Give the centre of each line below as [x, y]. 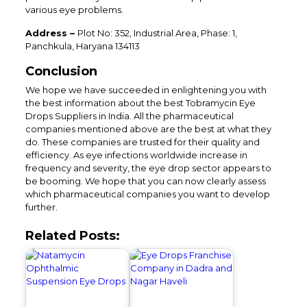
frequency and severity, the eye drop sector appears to [148, 168]
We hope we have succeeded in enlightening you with [146, 90]
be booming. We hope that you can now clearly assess [145, 181]
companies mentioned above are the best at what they [148, 129]
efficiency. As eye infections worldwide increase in [136, 155]
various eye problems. [75, 10]
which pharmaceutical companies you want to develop [147, 194]
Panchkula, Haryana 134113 [82, 46]
